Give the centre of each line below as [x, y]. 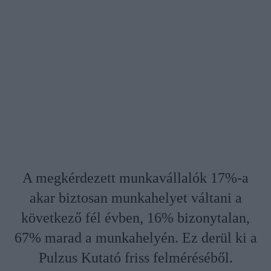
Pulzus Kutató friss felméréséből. [135, 258]
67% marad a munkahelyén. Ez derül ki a [135, 238]
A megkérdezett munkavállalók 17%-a [135, 178]
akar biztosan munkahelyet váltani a [135, 198]
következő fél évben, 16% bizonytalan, [135, 218]
